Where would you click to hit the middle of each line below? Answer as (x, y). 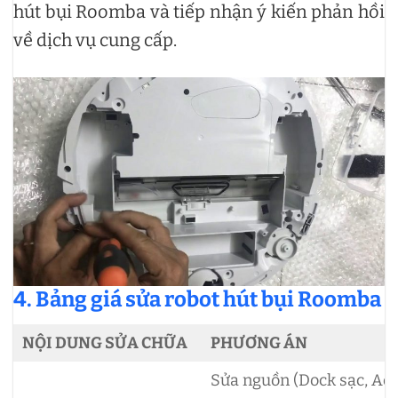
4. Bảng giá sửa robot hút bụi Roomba (197, 299)
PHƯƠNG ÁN (259, 342)
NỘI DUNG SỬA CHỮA (105, 342)
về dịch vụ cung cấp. (97, 40)
